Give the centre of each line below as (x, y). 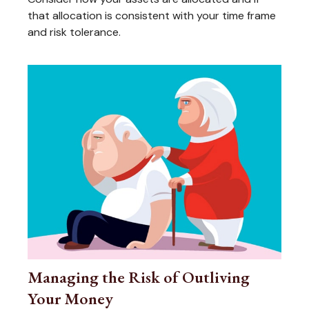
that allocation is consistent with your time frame (152, 15)
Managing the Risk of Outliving (139, 277)
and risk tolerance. (74, 32)
